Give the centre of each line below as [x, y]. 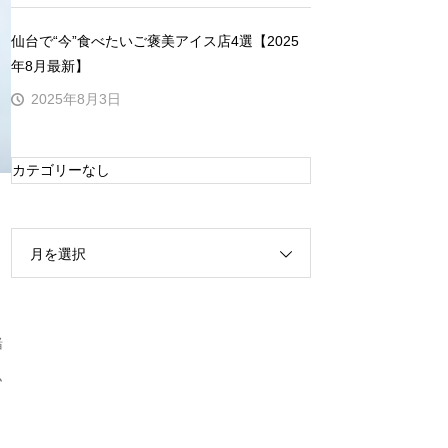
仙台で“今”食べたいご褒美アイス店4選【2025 [155, 40]
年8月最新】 [50, 65]
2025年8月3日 [76, 99]
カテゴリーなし [61, 169]
